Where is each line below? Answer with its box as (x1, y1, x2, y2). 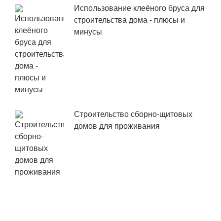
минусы (74, 26, 102, 37)
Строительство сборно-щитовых (74, 108, 192, 120)
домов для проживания (74, 120, 160, 132)
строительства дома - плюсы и (74, 14, 185, 26)
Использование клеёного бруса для (74, 2, 205, 14)
